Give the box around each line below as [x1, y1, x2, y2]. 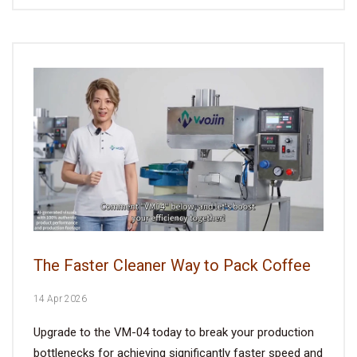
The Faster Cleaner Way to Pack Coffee [33, 256, 311, 276]
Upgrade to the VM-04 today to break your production [33, 325, 314, 340]
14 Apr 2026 [33, 293, 87, 305]
